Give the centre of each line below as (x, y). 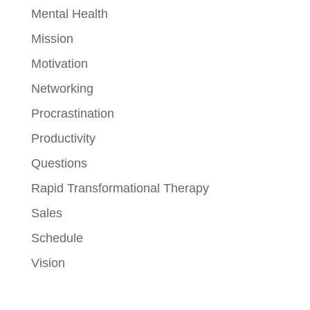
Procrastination (72, 113)
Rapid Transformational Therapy (120, 188)
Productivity (63, 138)
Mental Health (69, 13)
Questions (59, 163)
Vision (48, 263)
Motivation (59, 63)
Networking (62, 88)
